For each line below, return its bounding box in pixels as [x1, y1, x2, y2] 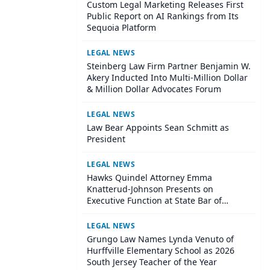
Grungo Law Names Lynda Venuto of [87, 233, 234, 245]
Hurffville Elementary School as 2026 [87, 245, 234, 256]
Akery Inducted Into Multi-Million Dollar [87, 72, 248, 83]
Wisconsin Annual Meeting [87, 206, 195, 218]
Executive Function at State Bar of [87, 195, 222, 206]
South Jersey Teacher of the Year [87, 256, 217, 268]
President [87, 133, 125, 145]
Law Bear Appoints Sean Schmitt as [87, 122, 229, 133]
